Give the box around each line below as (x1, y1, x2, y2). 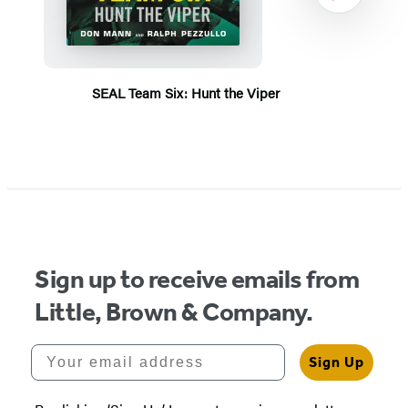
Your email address (30, 342, 196, 359)
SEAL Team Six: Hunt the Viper (92, 82, 280, 102)
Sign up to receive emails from (35, 263, 360, 294)
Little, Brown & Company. (35, 296, 313, 327)
